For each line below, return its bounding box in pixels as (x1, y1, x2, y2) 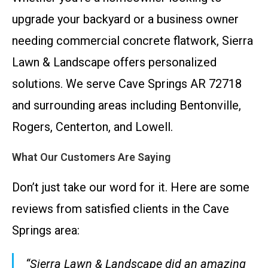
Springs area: (12, 223, 80, 237)
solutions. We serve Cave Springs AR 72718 (12, 77, 242, 91)
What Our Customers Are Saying (12, 151, 170, 163)
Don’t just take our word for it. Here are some (12, 180, 249, 194)
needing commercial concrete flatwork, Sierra (12, 33, 253, 48)
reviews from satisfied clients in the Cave (12, 202, 229, 216)
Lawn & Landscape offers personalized (12, 55, 217, 69)
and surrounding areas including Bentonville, (12, 98, 241, 112)
